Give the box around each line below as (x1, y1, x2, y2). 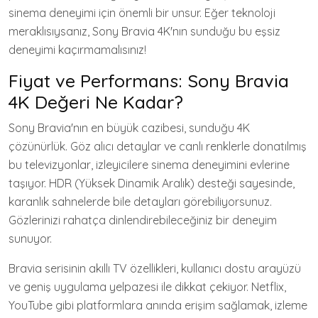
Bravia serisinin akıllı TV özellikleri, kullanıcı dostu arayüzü (9, 261, 301, 275)
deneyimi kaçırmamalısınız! (9, 43, 146, 57)
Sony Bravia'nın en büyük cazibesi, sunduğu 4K (9, 121, 250, 135)
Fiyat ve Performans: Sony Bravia (9, 70, 289, 92)
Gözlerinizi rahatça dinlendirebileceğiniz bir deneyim (9, 213, 277, 227)
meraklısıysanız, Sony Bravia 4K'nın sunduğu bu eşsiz (9, 24, 280, 38)
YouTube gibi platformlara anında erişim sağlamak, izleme (9, 298, 307, 312)
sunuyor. (9, 231, 52, 246)
